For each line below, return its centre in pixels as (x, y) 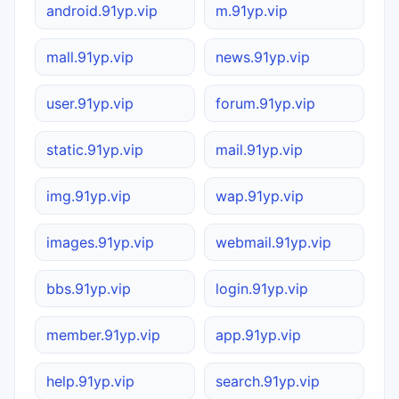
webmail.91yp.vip (273, 243)
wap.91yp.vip (260, 196)
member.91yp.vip (103, 335)
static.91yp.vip (95, 150)
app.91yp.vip (258, 335)
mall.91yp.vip (90, 57)
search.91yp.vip (268, 382)
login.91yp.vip (262, 289)
